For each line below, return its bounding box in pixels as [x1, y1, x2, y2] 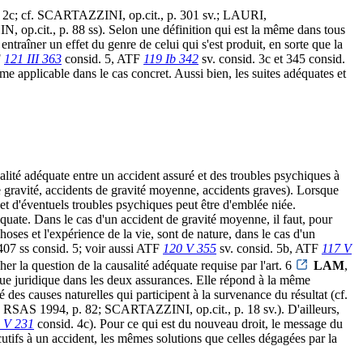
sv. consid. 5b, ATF [216, 241, 322, 256]
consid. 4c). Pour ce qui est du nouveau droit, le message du [34, 317, 343, 331]
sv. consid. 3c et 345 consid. [199, 52, 345, 66]
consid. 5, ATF [62, 52, 143, 66]
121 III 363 [4, 52, 62, 66]
